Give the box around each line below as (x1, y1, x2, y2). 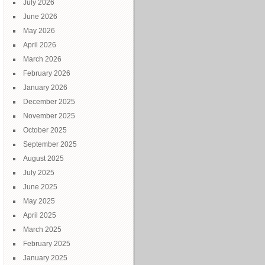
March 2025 (23, 225, 62, 234)
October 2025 (23, 126, 67, 134)
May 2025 (23, 197, 55, 205)
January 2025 (23, 254, 67, 262)
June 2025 (23, 183, 57, 191)
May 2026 (23, 27, 55, 35)
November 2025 (23, 112, 75, 120)
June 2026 (23, 12, 57, 21)
